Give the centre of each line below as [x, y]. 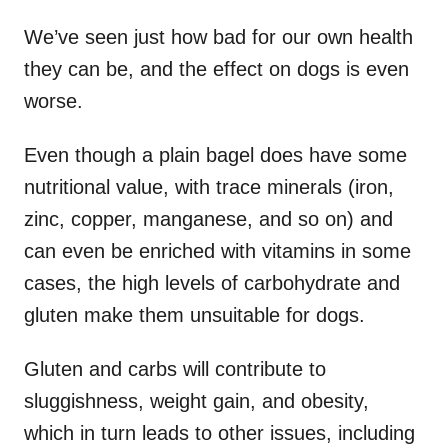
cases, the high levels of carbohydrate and [212, 282]
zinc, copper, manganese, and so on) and [208, 218]
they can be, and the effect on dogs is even [216, 68]
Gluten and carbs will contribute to [175, 368]
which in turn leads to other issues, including [219, 432]
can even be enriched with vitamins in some [217, 250]
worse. [53, 100]
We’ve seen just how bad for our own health [218, 36]
